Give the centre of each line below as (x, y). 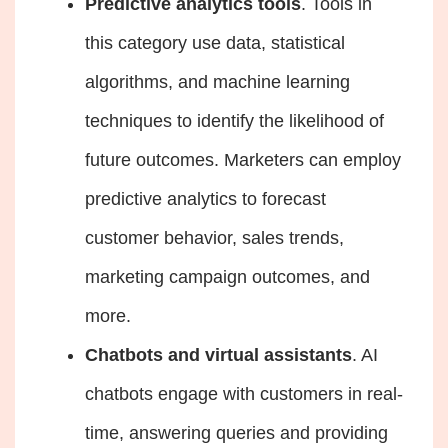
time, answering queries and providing (236, 432)
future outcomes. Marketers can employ (243, 159)
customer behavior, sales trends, (214, 237)
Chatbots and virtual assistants (218, 354)
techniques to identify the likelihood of (234, 120)
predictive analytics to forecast (205, 198)
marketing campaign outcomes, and (227, 276)
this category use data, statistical (215, 42)
